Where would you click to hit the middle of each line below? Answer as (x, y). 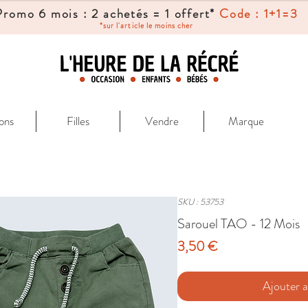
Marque (246, 121)
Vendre (162, 121)
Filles (78, 121)
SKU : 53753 (200, 201)
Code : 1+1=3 (257, 14)
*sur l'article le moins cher (146, 25)
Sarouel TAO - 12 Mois (239, 223)
